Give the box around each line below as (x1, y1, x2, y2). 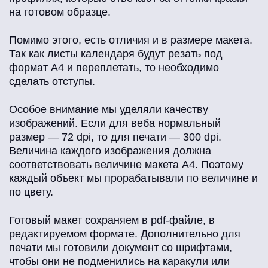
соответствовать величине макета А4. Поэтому (9, 159, 243, 171)
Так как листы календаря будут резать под (9, 48, 223, 60)
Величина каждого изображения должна (9, 145, 211, 157)
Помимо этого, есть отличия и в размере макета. (9, 34, 252, 47)
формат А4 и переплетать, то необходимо (9, 62, 219, 74)
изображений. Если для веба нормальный (9, 117, 221, 130)
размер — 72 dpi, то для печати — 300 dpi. (9, 131, 221, 144)
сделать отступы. (9, 75, 95, 88)
